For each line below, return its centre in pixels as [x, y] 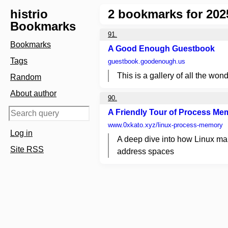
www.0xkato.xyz [132, 125]
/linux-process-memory [189, 125]
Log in [21, 133]
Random [26, 77]
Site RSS [27, 149]
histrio [29, 14]
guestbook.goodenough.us [147, 61]
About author [33, 93]
